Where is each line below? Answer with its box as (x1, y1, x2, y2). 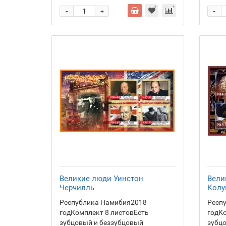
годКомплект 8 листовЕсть (60, 208, 149, 216)
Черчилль (60, 183, 94, 192)
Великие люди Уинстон (60, 174, 143, 183)
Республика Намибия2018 (60, 198, 147, 206)
